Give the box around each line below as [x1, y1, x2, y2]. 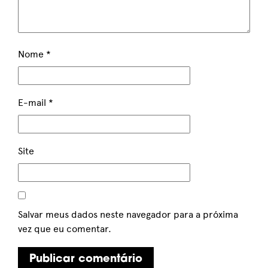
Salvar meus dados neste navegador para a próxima [18, 209, 238, 221]
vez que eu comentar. [18, 223, 111, 235]
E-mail [18, 97, 48, 109]
